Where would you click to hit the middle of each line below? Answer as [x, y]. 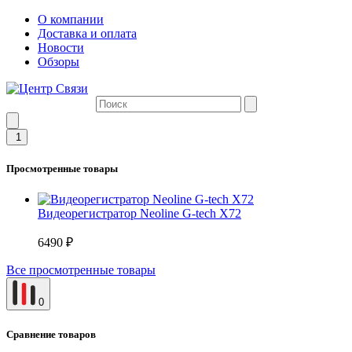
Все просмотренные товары [81, 270]
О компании [71, 19]
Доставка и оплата [87, 33]
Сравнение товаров [51, 334]
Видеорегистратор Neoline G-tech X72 [139, 214]
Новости [61, 48]
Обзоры [59, 62]
